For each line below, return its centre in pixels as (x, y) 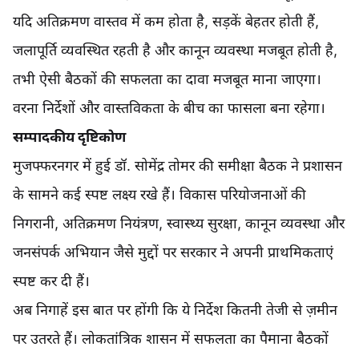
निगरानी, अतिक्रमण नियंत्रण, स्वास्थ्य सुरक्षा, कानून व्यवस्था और (179, 224)
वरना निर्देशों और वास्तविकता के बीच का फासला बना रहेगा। (169, 108)
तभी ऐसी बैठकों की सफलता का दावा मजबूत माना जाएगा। (167, 79)
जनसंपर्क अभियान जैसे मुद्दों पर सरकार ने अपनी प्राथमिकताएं (173, 252)
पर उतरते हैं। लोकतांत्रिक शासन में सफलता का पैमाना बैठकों (171, 339)
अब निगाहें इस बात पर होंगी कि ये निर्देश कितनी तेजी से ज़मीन (175, 310)
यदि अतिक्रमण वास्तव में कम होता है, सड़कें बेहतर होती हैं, (166, 22)
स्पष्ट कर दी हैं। (51, 281)
